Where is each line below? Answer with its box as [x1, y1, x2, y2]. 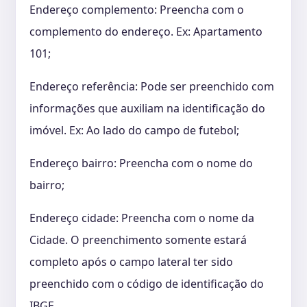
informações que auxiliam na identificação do [29, 100, 265, 116]
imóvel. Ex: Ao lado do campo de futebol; [29, 122, 239, 138]
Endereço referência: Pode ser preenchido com [29, 78, 274, 94]
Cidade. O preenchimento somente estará [29, 232, 247, 247]
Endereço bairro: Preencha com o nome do [29, 155, 253, 171]
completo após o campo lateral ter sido [29, 254, 233, 269]
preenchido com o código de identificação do [29, 275, 264, 291]
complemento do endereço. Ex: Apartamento [29, 23, 262, 39]
